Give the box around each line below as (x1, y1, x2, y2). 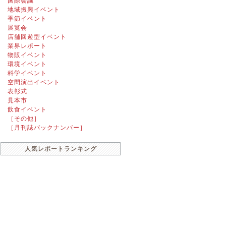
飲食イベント (7, 106, 47, 113)
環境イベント (7, 61, 47, 68)
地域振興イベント (7, 6, 60, 13)
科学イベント (7, 70, 47, 77)
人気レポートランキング (24, 145, 97, 152)
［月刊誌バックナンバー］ (7, 124, 86, 131)
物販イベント (7, 51, 47, 59)
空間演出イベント (7, 79, 60, 86)
